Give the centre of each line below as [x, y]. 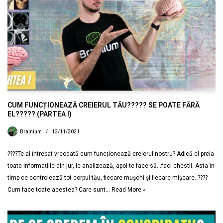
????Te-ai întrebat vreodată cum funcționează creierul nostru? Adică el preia [111, 154]
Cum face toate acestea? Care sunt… [59, 190]
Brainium [31, 132]
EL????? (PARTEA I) [40, 114]
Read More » [129, 190]
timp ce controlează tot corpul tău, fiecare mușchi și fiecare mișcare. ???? [108, 178]
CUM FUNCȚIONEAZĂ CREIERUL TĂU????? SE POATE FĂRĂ [104, 105]
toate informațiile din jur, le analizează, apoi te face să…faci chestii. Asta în [111, 166]
